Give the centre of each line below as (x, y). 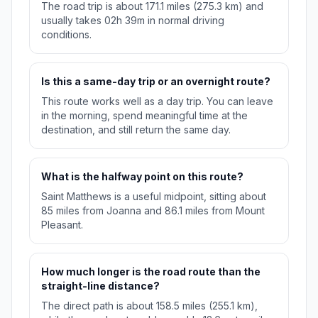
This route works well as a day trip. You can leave (157, 102)
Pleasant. (62, 225)
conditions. (66, 35)
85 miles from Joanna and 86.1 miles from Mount (153, 211)
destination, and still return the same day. (136, 130)
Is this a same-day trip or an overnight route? (156, 82)
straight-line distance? (100, 286)
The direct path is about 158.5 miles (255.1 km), (149, 306)
